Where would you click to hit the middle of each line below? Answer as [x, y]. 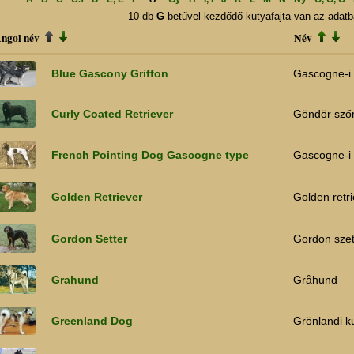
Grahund [75, 280]
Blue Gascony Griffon [110, 74]
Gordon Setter [89, 239]
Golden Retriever [97, 197]
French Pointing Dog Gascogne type [150, 155]
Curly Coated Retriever [112, 114]
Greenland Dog [92, 321]
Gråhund [315, 280]
